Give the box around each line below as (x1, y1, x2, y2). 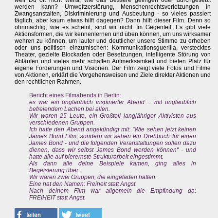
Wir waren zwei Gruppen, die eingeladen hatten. (29, 174, 157, 181)
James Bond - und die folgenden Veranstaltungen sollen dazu (29, 140, 197, 147)
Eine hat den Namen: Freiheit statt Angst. (29, 181, 137, 188)
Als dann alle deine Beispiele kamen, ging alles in (29, 160, 197, 167)
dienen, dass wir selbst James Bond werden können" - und (29, 146, 197, 154)
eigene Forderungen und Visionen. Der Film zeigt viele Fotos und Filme (15, 65, 211, 72)
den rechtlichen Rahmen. (15, 78, 81, 86)
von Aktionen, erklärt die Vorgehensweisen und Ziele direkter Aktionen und (15, 72, 211, 79)
